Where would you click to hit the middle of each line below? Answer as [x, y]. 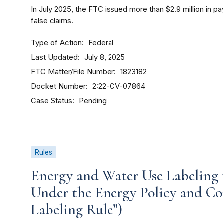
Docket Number [58, 86]
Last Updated [54, 57]
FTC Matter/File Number [72, 72]
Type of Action [56, 43]
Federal [101, 43]
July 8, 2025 [105, 57]
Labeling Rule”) [77, 210]
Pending [93, 101]
